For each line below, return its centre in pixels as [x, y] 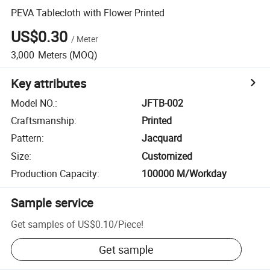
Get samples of [43, 224]
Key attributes [49, 83]
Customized [167, 156]
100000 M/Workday [184, 174]
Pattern [27, 138]
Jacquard [162, 138]
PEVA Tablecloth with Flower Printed [88, 12]
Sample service [52, 203]
